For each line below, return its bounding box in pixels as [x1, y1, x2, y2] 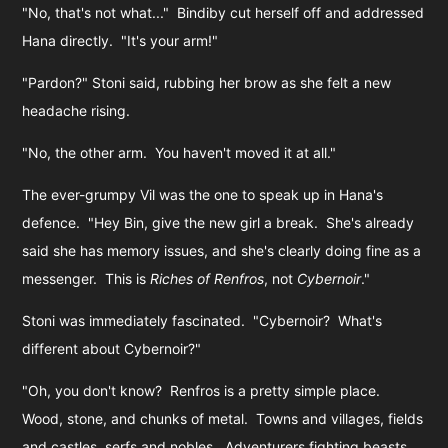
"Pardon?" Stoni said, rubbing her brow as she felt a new [22, 73, 392, 91]
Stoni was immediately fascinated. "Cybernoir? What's [22, 311, 383, 329]
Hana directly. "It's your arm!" [22, 31, 219, 49]
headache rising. [22, 101, 131, 119]
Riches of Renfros [150, 269, 265, 287]
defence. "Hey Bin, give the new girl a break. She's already [22, 213, 415, 231]
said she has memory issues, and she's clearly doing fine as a [22, 241, 422, 259]
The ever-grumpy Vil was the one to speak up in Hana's [22, 185, 384, 203]
